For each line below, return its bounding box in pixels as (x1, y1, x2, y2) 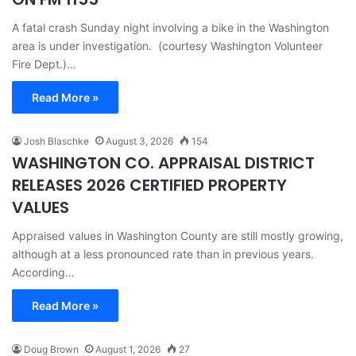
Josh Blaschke (24, 134, 89, 147)
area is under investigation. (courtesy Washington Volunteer (12, 38, 323, 52)
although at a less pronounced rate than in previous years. (12, 246, 314, 261)
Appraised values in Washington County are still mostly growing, (12, 228, 343, 242)
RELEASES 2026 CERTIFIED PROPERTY (12, 173, 287, 196)
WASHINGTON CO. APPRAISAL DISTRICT (12, 151, 315, 174)
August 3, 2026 (106, 134, 173, 147)
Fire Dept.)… (12, 56, 76, 71)
